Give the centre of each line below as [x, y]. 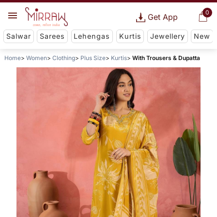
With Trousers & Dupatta [166, 58]
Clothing [63, 58]
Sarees [53, 36]
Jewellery [167, 36]
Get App [163, 17]
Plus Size [93, 58]
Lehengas [92, 36]
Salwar [18, 36]
